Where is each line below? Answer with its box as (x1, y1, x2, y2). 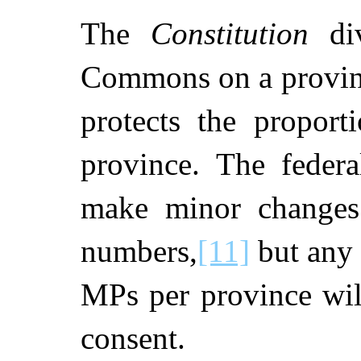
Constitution (151, 15, 309, 51)
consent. (81, 320, 185, 355)
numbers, (81, 233, 197, 268)
